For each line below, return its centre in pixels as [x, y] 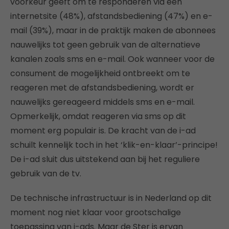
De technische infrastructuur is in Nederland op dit [111, 198]
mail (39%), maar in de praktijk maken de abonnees [113, 31]
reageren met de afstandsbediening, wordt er [102, 88]
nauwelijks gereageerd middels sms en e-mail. [102, 102]
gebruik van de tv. [46, 174]
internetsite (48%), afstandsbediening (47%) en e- [111, 16]
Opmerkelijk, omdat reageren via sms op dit [98, 117]
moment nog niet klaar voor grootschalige [96, 213]
